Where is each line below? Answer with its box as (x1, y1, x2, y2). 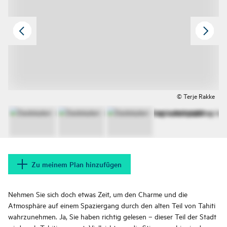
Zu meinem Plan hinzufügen (31, 159, 122, 170)
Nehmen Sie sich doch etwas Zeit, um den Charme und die (8, 189, 187, 199)
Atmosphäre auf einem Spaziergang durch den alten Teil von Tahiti (8, 200, 215, 210)
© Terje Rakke (177, 91, 215, 101)
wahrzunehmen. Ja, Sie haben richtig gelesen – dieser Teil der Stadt (8, 211, 216, 221)
